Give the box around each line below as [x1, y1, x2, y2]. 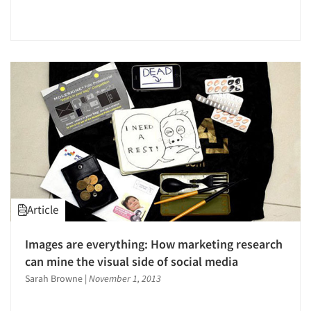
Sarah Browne [25, 271, 83, 285]
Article [27, 201, 58, 217]
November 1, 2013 [89, 271, 161, 285]
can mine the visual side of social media [25, 253, 238, 269]
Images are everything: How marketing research [25, 235, 283, 252]
